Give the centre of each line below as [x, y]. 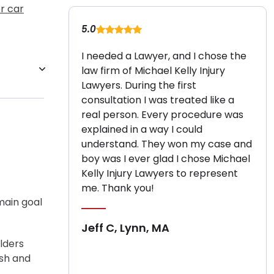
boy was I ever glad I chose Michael [166, 159]
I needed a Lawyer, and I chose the [164, 56]
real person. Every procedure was [162, 115]
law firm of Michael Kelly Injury [153, 71]
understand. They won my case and [167, 144]
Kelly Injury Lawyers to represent [160, 173]
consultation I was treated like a [158, 100]
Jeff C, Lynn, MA [125, 228]
